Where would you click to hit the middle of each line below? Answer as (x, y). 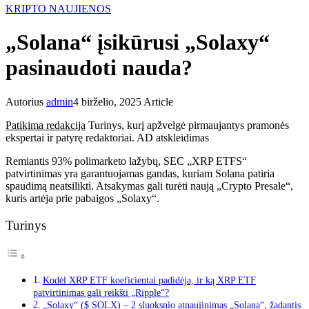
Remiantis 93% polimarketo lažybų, (84, 161)
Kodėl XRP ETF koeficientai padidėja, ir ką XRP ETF (149, 280)
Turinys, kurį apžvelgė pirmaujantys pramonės (187, 125)
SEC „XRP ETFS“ (205, 161)
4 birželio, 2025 (107, 101)
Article (157, 101)
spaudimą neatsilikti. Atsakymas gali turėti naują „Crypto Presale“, (149, 186)
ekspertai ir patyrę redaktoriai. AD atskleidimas (107, 137)
